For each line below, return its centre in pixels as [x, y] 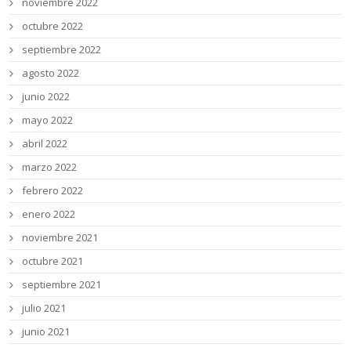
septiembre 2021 [62, 285]
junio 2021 [46, 332]
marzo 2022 [50, 167]
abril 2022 [45, 144]
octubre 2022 [53, 26]
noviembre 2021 [60, 238]
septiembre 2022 [62, 50]
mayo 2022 [48, 120]
